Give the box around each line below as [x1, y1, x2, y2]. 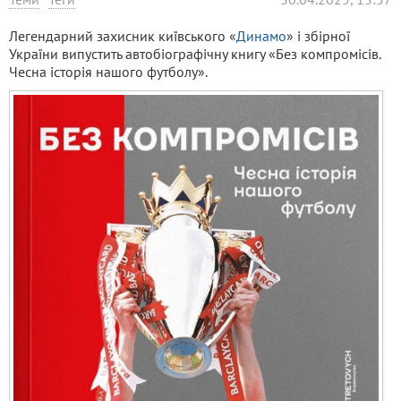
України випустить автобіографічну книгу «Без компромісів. [9, 45, 380, 63]
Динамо [236, 27, 286, 45]
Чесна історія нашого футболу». [9, 63, 208, 81]
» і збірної [286, 27, 350, 45]
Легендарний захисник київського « [9, 27, 236, 45]
